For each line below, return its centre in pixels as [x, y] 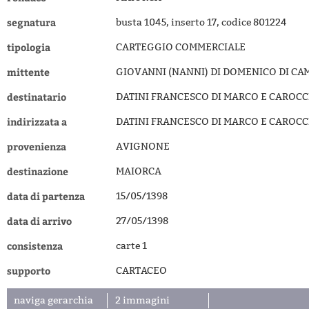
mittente [28, 72]
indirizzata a [37, 122]
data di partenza [46, 196]
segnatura [31, 22]
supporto [29, 271]
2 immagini [143, 300]
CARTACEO [141, 271]
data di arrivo [39, 221]
